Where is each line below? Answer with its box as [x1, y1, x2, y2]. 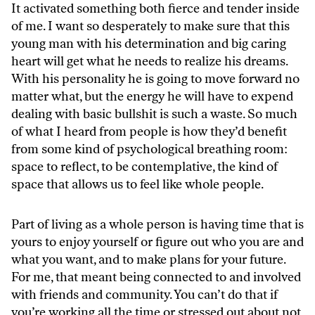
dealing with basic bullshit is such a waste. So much [11, 105, 297, 122]
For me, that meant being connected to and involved [11, 269, 301, 285]
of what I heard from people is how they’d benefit [11, 123, 287, 139]
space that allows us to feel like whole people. [11, 176, 264, 192]
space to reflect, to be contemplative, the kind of [11, 158, 278, 174]
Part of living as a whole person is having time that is [11, 216, 304, 232]
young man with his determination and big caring [11, 35, 286, 51]
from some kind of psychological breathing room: [11, 141, 288, 157]
